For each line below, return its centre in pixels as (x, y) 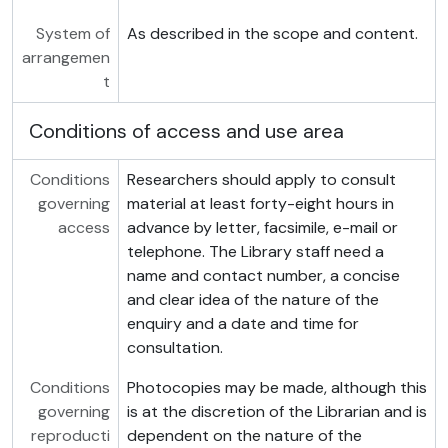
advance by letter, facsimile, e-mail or (262, 228)
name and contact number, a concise (263, 276)
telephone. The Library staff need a (255, 252)
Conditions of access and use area (186, 131)
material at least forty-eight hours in (260, 204)
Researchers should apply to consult (261, 180)
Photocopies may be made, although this (276, 388)
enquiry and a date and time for (242, 324)
